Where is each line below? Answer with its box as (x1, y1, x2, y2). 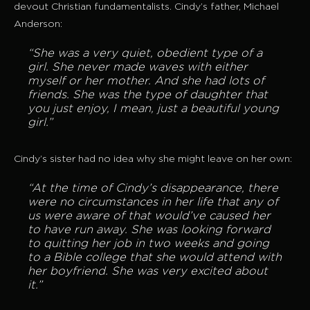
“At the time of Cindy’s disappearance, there (28, 183, 278, 194)
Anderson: (14, 20, 62, 29)
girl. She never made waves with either (28, 62, 248, 73)
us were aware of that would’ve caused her (28, 211, 271, 222)
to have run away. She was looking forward (28, 225, 271, 236)
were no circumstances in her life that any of (28, 197, 278, 208)
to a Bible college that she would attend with (28, 253, 282, 264)
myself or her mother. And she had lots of (28, 76, 264, 87)
